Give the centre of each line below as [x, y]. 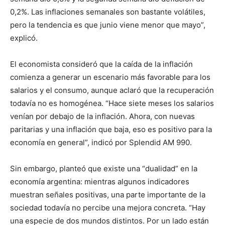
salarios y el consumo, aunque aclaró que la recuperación [112, 90]
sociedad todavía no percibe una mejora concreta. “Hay [108, 207]
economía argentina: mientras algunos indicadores [100, 181]
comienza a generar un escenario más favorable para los [110, 77]
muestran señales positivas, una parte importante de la [108, 194]
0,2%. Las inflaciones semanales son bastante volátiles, [108, 12]
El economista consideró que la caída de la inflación [101, 64]
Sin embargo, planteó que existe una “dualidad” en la [104, 168]
